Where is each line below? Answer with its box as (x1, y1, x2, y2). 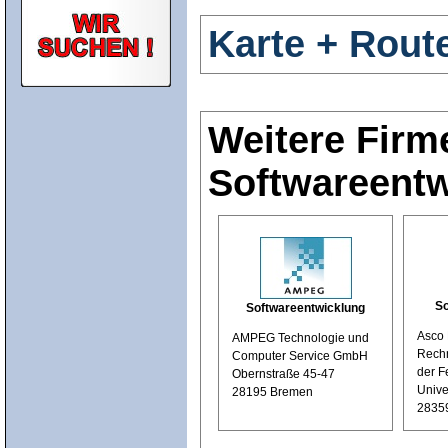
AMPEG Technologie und (232, 330, 369, 345)
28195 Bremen (232, 384, 313, 399)
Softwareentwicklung (246, 300, 365, 315)
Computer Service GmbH (232, 348, 368, 363)
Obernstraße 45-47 (232, 366, 335, 381)
